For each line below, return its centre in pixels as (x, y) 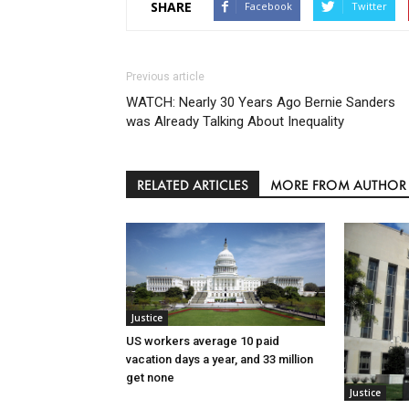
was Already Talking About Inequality (235, 122)
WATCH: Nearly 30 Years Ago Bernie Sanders (261, 103)
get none (150, 378)
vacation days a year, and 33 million (220, 360)
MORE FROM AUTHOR (338, 185)
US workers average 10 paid (203, 341)
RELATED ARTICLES (193, 185)
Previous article (165, 77)
